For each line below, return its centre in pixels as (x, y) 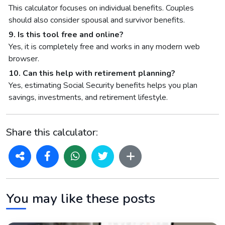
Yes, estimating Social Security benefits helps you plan (103, 85)
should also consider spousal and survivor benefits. (97, 20)
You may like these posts (81, 198)
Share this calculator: (52, 132)
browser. (24, 59)
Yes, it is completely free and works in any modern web (104, 46)
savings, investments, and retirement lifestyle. (88, 97)
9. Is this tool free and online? (66, 34)
